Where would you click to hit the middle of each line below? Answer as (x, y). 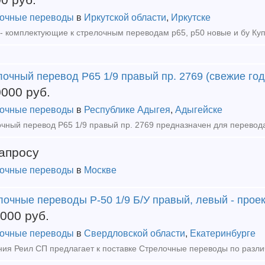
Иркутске (191, 17)
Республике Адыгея (127, 110)
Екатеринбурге (223, 233)
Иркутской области (125, 17)
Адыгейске (199, 110)
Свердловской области (135, 233)
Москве (100, 170)
